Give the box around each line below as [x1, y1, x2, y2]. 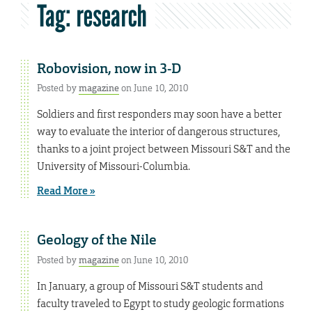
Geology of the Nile [36, 231, 157, 249]
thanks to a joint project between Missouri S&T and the [36, 142, 290, 156]
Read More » [36, 184, 95, 198]
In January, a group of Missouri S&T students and [36, 279, 263, 292]
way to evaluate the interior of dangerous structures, [36, 125, 280, 139]
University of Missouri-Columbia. [36, 159, 190, 173]
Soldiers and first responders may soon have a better [36, 107, 282, 121]
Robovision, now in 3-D [36, 58, 181, 77]
